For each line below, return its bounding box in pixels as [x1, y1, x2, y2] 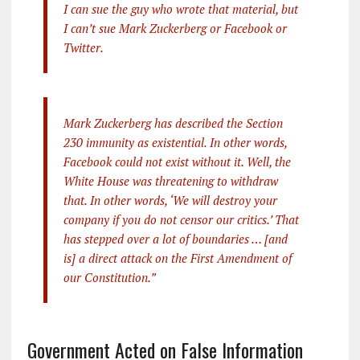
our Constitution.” [63, 269, 156, 286]
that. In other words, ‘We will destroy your [63, 192, 277, 209]
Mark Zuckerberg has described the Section [63, 115, 283, 132]
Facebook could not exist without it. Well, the [63, 153, 291, 170]
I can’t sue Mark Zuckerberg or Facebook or [63, 20, 287, 37]
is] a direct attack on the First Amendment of [63, 250, 292, 267]
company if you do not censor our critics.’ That [63, 211, 299, 228]
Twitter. [63, 39, 104, 56]
